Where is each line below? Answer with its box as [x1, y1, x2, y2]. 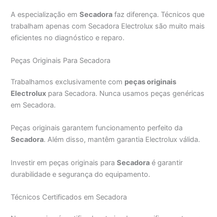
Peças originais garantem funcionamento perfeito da [11, 124, 183, 133]
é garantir [150, 158, 183, 167]
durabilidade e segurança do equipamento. [11, 170, 151, 179]
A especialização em [11, 10, 80, 19]
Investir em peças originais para [11, 158, 117, 167]
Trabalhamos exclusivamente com [11, 77, 125, 86]
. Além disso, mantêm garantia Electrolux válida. [44, 135, 201, 144]
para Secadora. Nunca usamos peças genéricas [46, 89, 205, 98]
